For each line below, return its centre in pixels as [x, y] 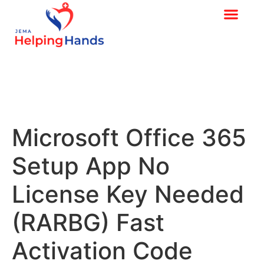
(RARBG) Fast [88, 222]
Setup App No [91, 166]
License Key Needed [128, 194]
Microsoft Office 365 [129, 137]
